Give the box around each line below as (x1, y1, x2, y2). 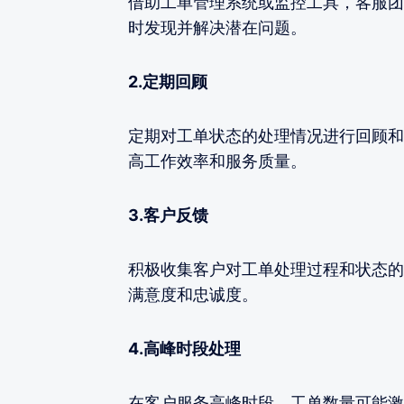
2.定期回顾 (128, 71, 207, 91)
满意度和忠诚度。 (128, 284, 258, 304)
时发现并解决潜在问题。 (128, 17, 307, 37)
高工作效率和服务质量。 (128, 151, 307, 170)
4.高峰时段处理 (128, 338, 241, 358)
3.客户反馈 (128, 205, 208, 225)
